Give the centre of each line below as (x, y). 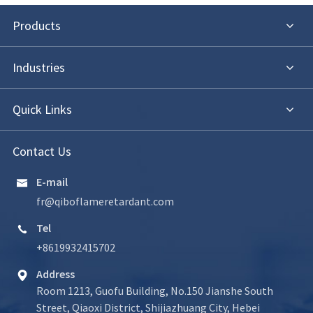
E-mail (52, 181)
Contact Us (42, 151)
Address (55, 274)
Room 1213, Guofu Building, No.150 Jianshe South (154, 290)
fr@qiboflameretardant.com (105, 201)
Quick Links (42, 109)
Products (36, 25)
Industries (38, 67)
